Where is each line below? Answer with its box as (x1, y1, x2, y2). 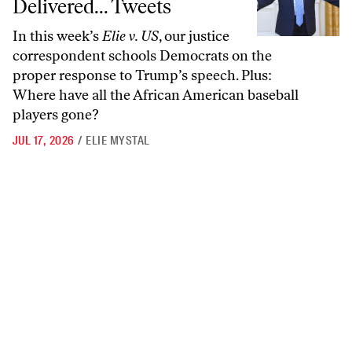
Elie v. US (102, 27, 159, 46)
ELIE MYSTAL (86, 133, 150, 149)
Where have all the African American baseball (13, 86, 299, 104)
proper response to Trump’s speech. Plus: (13, 67, 272, 85)
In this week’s (13, 27, 102, 46)
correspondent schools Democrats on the (13, 47, 272, 65)
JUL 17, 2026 (13, 133, 75, 149)
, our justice (159, 27, 229, 46)
